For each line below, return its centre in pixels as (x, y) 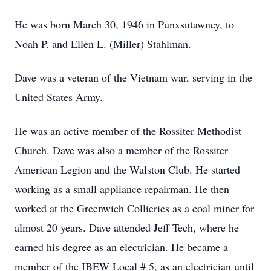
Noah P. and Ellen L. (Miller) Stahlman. (103, 44)
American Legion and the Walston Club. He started (127, 169)
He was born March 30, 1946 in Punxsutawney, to (124, 24)
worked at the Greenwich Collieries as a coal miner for (134, 208)
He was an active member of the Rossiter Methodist (128, 131)
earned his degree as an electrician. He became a (121, 247)
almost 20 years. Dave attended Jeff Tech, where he (127, 227)
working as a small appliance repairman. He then (122, 189)
